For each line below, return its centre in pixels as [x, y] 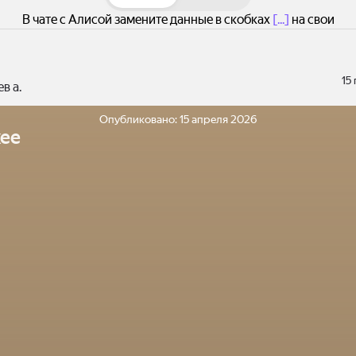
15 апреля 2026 [218, 119]
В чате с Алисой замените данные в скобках [147, 19]
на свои [311, 19]
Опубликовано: [139, 119]
